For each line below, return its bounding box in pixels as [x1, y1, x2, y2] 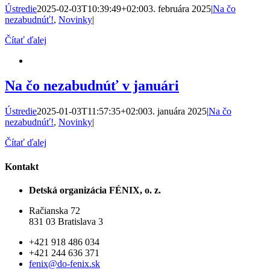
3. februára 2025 [148, 3, 211, 14]
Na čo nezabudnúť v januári [5, 78, 179, 94]
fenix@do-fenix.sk [29, 258, 100, 269]
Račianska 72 [29, 205, 80, 216]
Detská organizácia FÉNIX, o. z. [29, 184, 161, 195]
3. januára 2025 [148, 106, 207, 117]
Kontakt [5, 161, 39, 172]
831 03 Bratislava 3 [29, 216, 103, 227]
